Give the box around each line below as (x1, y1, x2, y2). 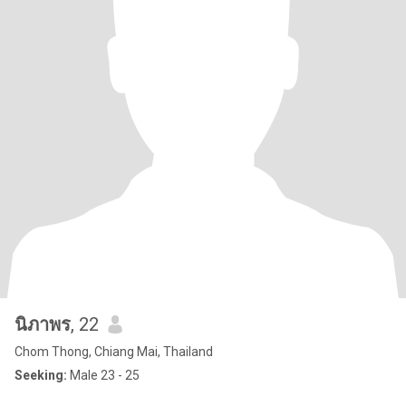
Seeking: (14, 368, 67, 382)
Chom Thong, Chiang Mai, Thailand (14, 344, 213, 359)
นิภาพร (14, 314, 71, 335)
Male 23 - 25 (67, 368, 140, 382)
